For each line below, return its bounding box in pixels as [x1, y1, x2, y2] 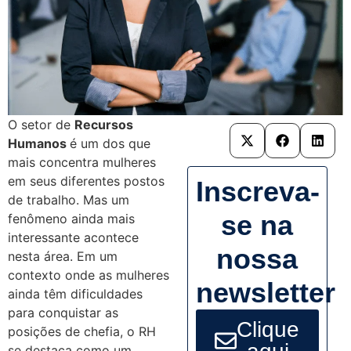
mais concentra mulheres [8, 154, 156, 171]
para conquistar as [8, 305, 118, 321]
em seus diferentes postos [8, 173, 165, 190]
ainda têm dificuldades [8, 286, 143, 302]
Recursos [74, 117, 133, 133]
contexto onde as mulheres [8, 267, 169, 284]
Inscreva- [195, 175, 320, 208]
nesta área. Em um [8, 248, 118, 265]
